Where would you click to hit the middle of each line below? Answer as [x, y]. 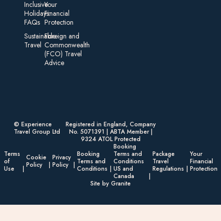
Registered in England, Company [110, 124]
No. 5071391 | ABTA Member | [110, 131]
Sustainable [40, 36]
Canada [124, 176]
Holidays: [37, 13]
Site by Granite [110, 183]
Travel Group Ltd [37, 131]
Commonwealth [67, 45]
